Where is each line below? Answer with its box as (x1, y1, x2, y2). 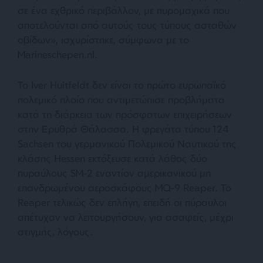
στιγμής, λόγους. (18, 225, 93, 238)
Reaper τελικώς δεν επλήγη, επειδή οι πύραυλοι (18, 195, 227, 208)
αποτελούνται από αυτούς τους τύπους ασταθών (18, 18, 237, 31)
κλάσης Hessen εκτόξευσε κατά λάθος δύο (18, 151, 207, 164)
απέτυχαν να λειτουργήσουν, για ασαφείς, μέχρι (18, 210, 234, 223)
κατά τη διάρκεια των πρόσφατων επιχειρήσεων (18, 107, 232, 120)
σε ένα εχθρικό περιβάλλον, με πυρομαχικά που (18, 4, 230, 16)
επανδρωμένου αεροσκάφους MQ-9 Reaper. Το (18, 181, 231, 194)
